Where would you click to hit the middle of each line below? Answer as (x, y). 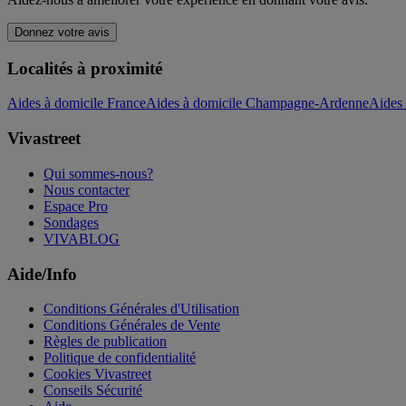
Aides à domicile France (77, 103)
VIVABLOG (82, 238)
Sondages (71, 222)
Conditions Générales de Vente (132, 325)
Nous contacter (87, 189)
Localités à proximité (85, 68)
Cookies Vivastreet (97, 374)
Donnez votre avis (62, 32)
